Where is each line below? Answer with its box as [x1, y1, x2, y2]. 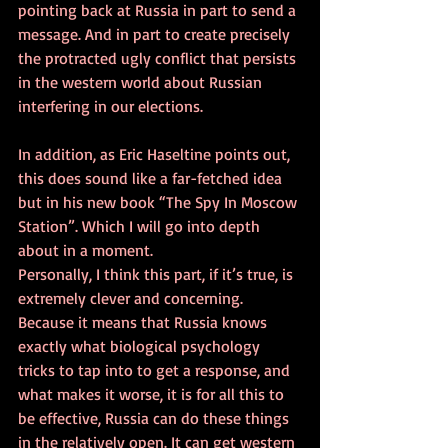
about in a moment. [18, 239, 153, 260]
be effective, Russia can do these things [18, 407, 293, 428]
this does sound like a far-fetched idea [18, 167, 286, 188]
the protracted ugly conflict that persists [18, 47, 300, 68]
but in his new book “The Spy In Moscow [18, 191, 301, 212]
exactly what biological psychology [18, 335, 264, 356]
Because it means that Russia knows [18, 311, 271, 332]
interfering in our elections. [18, 95, 203, 116]
